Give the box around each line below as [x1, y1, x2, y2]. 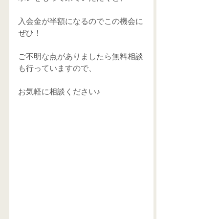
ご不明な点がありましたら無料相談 [18, 52, 143, 61]
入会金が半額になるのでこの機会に [18, 17, 143, 25]
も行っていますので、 [18, 64, 96, 72]
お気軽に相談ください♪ [18, 87, 100, 96]
